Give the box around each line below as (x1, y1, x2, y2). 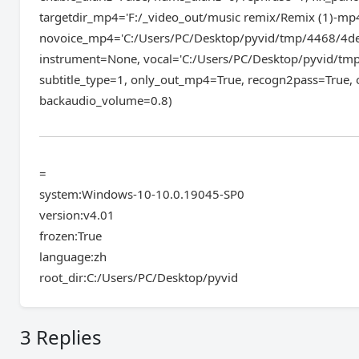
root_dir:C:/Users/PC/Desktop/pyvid (39, 269, 239, 285)
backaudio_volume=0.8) (39, 92, 173, 108)
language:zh (39, 248, 107, 264)
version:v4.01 (39, 207, 115, 223)
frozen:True (39, 228, 103, 244)
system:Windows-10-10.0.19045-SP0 (39, 186, 245, 202)
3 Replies (20, 324, 103, 350)
